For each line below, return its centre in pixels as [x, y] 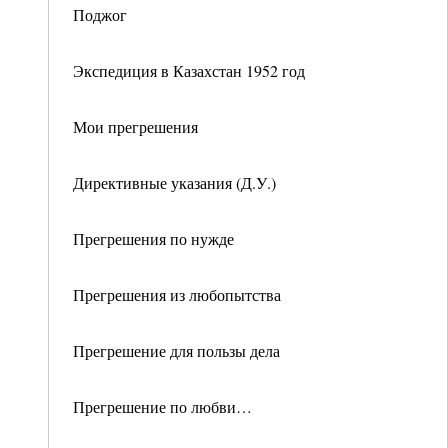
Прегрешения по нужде [153, 238]
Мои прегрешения [135, 126]
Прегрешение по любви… [162, 406]
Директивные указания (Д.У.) [174, 182]
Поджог [100, 14]
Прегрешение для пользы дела [176, 350]
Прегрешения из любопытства [177, 294]
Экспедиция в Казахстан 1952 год [189, 70]
